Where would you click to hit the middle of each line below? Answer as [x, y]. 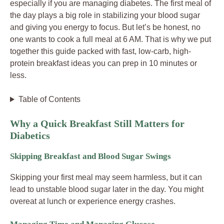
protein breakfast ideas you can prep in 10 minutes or [103, 63]
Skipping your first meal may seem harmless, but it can [106, 177]
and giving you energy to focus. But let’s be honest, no [105, 27]
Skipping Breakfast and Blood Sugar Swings [90, 156]
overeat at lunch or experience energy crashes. [93, 201]
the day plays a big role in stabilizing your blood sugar [105, 15]
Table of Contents [49, 99]
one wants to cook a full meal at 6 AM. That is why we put [110, 39]
